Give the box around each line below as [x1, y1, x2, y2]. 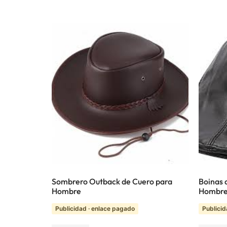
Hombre [52, 185, 81, 196]
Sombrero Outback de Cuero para [52, 176, 172, 186]
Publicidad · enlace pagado [55, 204, 135, 212]
